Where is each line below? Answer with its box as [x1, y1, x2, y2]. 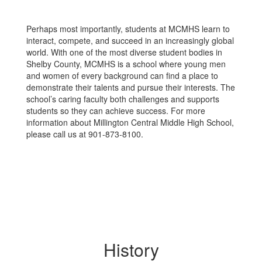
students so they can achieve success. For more [26, 105, 205, 116]
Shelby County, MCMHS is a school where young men [26, 58, 226, 70]
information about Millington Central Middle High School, [26, 116, 234, 128]
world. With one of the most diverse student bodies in [26, 46, 222, 58]
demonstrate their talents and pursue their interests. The [26, 81, 235, 93]
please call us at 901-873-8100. [26, 128, 143, 140]
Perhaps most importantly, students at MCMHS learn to [26, 23, 230, 35]
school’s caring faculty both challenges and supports [26, 93, 219, 105]
